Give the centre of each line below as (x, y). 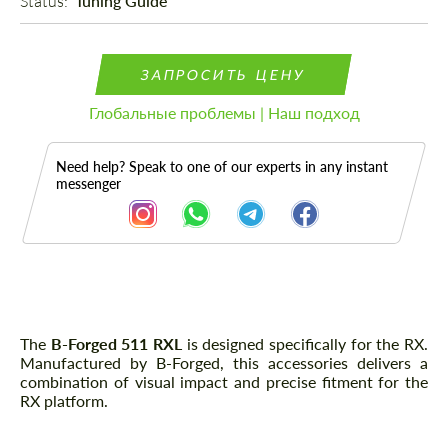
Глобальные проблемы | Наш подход (224, 113)
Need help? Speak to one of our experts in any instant (222, 167)
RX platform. (64, 401)
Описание (81, 333)
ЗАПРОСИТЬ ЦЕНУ (224, 75)
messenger (88, 184)
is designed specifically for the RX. (305, 344)
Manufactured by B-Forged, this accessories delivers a (224, 363)
